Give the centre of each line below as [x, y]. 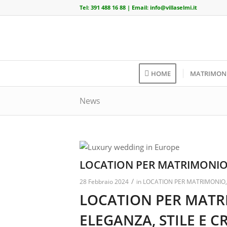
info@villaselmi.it [174, 7]
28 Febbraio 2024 [104, 182]
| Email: [138, 7]
